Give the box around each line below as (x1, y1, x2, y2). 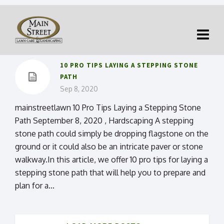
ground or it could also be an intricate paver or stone (15, 141, 203, 151)
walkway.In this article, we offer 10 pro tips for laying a (15, 154, 208, 164)
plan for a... (15, 180, 54, 190)
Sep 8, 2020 (60, 84, 98, 93)
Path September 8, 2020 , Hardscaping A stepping (15, 115, 193, 125)
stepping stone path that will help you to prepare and (15, 167, 205, 177)
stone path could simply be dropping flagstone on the (15, 128, 208, 138)
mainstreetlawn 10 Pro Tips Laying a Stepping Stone (15, 102, 201, 112)
